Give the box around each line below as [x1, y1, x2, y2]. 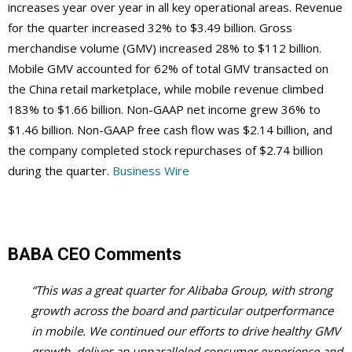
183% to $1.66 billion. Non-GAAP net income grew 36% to [8, 101, 321, 117]
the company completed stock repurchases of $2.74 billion [8, 141, 323, 158]
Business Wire [112, 162, 189, 178]
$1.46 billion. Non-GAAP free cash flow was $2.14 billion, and [8, 121, 332, 137]
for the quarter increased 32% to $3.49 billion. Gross [8, 19, 292, 35]
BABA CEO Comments [8, 244, 181, 264]
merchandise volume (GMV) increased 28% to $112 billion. [8, 39, 321, 56]
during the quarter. [8, 162, 112, 178]
